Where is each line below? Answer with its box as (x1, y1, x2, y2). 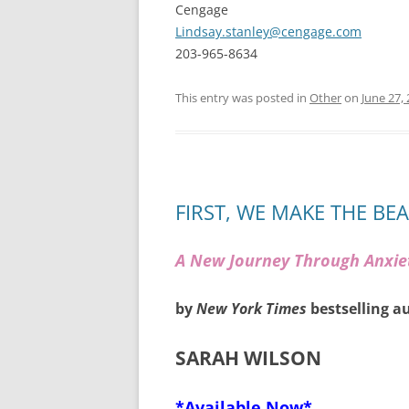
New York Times (196, 299, 310, 319)
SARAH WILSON (175, 345, 321, 371)
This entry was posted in (175, 89, 309, 106)
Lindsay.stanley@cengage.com (175, 23, 362, 40)
